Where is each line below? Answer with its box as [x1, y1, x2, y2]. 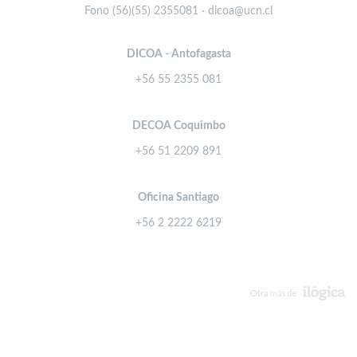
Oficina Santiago [138, 192, 219, 204]
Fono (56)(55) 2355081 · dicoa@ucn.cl [84, 6, 273, 18]
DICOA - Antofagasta [126, 49, 231, 61]
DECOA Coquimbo [131, 120, 226, 132]
